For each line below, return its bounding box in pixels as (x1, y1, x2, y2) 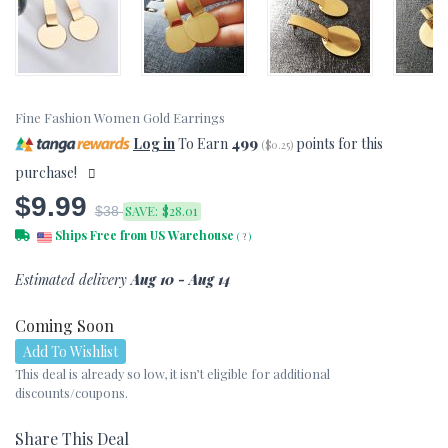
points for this (296, 133, 383, 153)
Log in (133, 133, 175, 153)
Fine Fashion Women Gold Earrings (15, 108, 225, 126)
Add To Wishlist (23, 342, 118, 362)
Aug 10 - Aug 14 (131, 269, 231, 289)
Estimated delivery (15, 269, 131, 289)
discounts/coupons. (15, 384, 128, 402)
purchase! (15, 163, 80, 183)
